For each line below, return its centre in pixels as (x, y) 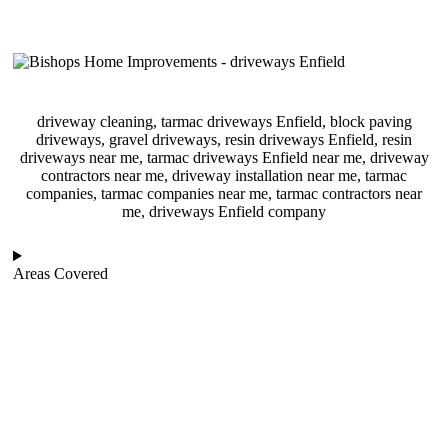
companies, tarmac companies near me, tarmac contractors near (224, 194)
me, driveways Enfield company (224, 212)
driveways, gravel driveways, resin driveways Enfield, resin (224, 140)
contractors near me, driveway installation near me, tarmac (224, 176)
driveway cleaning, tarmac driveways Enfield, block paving (224, 122)
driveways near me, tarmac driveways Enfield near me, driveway (224, 158)
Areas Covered (60, 274)
